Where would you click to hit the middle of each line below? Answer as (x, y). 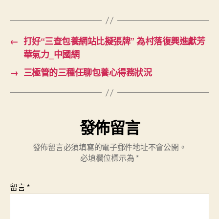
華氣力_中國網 (51, 54)
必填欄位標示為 (108, 158)
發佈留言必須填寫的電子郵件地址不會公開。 (109, 147)
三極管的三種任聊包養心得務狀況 (88, 72)
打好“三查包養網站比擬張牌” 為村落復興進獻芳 (114, 41)
